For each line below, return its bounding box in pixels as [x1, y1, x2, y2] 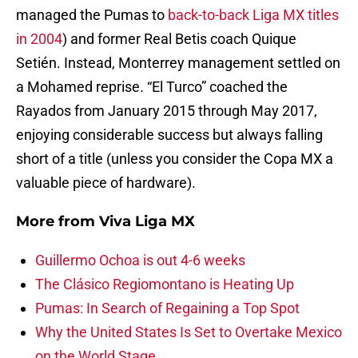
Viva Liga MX [99, 213, 195, 231]
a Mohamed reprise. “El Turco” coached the [16, 78, 288, 96]
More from [16, 213, 99, 231]
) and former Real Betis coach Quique [62, 30, 296, 48]
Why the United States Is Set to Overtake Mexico [35, 324, 342, 341]
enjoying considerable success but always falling [16, 126, 323, 144]
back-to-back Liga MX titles [168, 6, 339, 24]
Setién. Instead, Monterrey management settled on [16, 54, 340, 72]
